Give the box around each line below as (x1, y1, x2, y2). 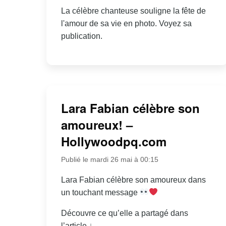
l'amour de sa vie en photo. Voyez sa (61, 19, 192, 28)
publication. (61, 31, 102, 40)
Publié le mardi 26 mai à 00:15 (61, 155, 158, 163)
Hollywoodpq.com (61, 132, 166, 150)
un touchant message (61, 188, 140, 197)
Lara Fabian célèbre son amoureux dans (61, 175, 206, 184)
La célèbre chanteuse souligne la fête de (61, 6, 206, 15)
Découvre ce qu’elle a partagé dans (61, 208, 188, 217)
